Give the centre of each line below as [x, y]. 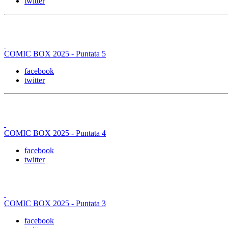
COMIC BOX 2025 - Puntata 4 [55, 133]
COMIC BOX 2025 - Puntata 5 [55, 53]
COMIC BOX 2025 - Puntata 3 [55, 203]
